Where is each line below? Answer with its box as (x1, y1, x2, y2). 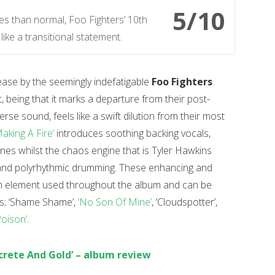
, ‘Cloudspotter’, (152, 195, 217, 209)
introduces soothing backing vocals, (54, 126, 211, 140)
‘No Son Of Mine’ (78, 195, 152, 209)
